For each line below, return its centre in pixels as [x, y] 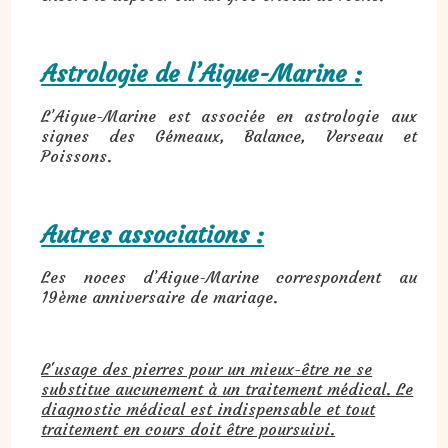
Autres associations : [153, 235]
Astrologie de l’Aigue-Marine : [202, 74]
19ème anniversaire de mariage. [160, 297]
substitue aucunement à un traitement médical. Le [227, 389]
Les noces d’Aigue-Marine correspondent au [229, 277]
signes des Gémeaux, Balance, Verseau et [229, 136]
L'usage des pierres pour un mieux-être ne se [207, 369]
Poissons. [77, 156]
